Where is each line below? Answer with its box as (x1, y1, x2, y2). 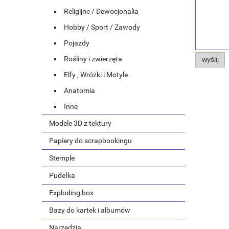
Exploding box (49, 189, 94, 197)
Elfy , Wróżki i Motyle (64, 71, 128, 79)
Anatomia (64, 86, 95, 95)
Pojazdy (64, 39, 89, 48)
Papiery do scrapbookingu (49, 136, 132, 145)
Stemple (49, 154, 75, 163)
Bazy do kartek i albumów (49, 206, 130, 215)
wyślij (201, 55, 219, 63)
